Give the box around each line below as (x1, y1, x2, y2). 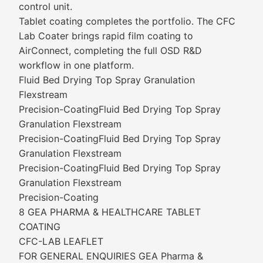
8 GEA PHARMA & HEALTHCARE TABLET (19, 206, 201, 218)
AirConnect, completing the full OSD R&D (19, 45, 202, 56)
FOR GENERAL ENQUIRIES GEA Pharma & (19, 250, 203, 262)
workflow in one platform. (19, 59, 134, 71)
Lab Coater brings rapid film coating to (19, 30, 193, 42)
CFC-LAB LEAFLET (19, 235, 103, 247)
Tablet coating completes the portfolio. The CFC (19, 15, 235, 27)
